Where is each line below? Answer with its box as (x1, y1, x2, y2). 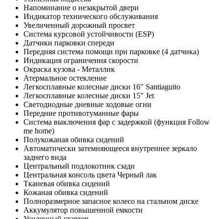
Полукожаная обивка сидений (23, 135, 124, 144)
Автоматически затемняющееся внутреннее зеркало (23, 144, 197, 153)
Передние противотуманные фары (23, 109, 139, 117)
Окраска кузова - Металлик (23, 65, 115, 73)
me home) (23, 126, 54, 135)
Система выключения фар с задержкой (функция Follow (23, 117, 210, 126)
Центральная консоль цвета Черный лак (23, 170, 157, 179)
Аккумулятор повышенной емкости (23, 205, 143, 214)
